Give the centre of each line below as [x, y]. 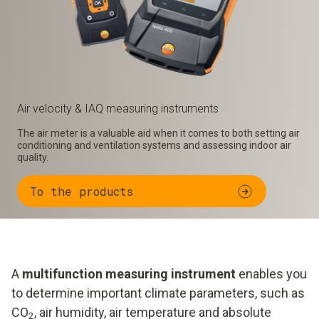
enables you [271, 274]
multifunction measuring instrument [129, 274]
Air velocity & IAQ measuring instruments [118, 109]
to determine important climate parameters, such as [158, 293]
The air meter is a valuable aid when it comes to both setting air [158, 133]
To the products [82, 191]
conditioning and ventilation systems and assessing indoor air [154, 145]
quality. [33, 157]
